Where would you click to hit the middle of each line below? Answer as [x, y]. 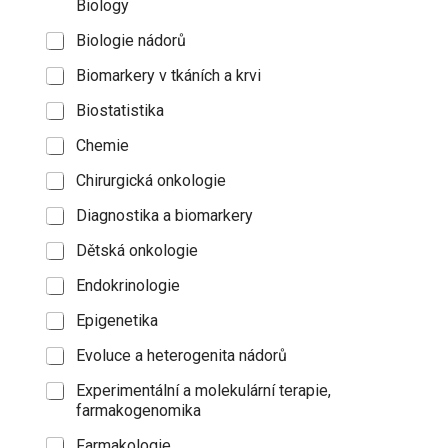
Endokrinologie [127, 285]
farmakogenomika [138, 410]
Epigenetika [116, 320]
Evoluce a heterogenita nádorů [181, 355]
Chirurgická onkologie [150, 180]
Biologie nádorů [130, 40]
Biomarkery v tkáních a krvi [168, 75]
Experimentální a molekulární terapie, [203, 390]
